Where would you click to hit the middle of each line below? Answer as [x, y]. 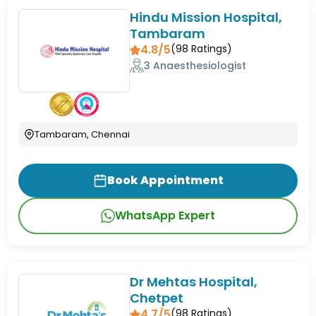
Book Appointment [165, 181]
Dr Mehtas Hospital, [194, 282]
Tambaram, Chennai [82, 135]
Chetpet [157, 298]
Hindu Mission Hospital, [206, 17]
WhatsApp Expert [165, 216]
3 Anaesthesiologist [195, 65]
